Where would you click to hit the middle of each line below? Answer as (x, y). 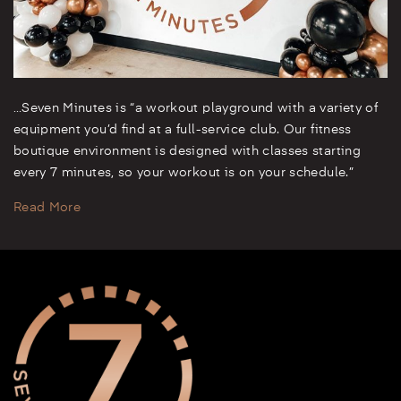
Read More (47, 208)
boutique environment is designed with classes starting (187, 152)
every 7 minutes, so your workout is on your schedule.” (183, 173)
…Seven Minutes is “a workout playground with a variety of (196, 109)
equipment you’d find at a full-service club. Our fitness (183, 130)
